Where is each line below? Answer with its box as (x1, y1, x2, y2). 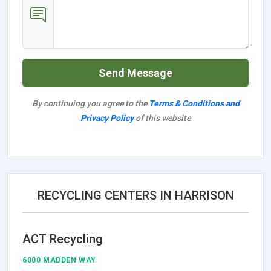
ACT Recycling (22, 232, 103, 247)
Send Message (99, 67, 172, 80)
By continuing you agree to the (31, 99, 149, 109)
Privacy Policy (80, 113, 134, 123)
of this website (134, 113, 191, 123)
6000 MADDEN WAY (22, 256, 96, 265)
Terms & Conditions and (148, 99, 240, 109)
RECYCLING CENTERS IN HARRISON (37, 188, 234, 203)
